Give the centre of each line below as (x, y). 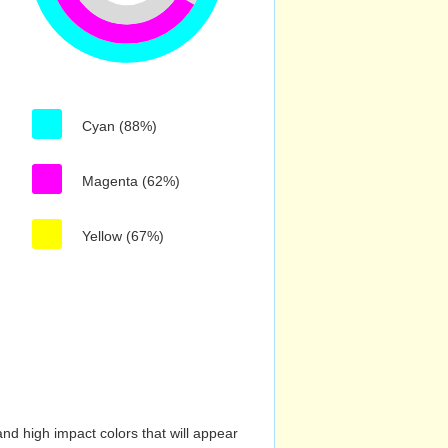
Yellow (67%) (123, 236)
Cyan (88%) (119, 126)
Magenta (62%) (131, 181)
